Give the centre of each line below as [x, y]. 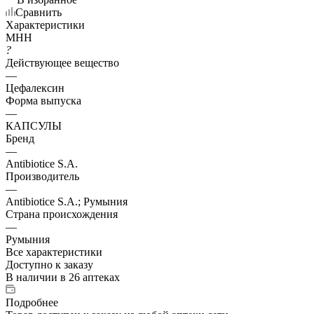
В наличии [33, 277]
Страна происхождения [62, 214]
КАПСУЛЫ [34, 125]
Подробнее [32, 302]
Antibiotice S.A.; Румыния [67, 201]
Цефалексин [35, 88]
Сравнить [39, 12]
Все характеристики [54, 252]
